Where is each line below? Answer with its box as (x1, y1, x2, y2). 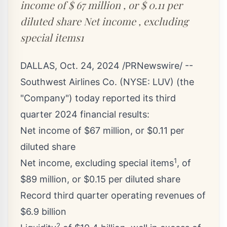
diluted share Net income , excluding (20, 14, 188, 28)
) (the (170, 77, 194, 88)
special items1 (20, 30, 84, 45)
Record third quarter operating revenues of (20, 190, 206, 201)
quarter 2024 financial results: (20, 109, 149, 120)
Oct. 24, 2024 (60, 60, 120, 71)
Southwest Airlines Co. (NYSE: (20, 77, 153, 88)
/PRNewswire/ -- (120, 60, 193, 71)
